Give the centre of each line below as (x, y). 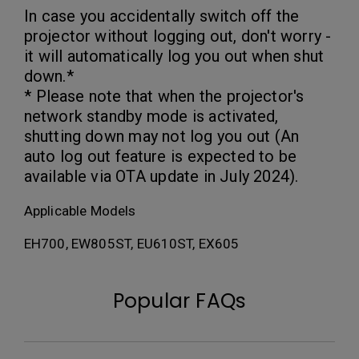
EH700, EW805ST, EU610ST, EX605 (132, 244)
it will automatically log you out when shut (174, 56)
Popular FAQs (179, 301)
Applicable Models (80, 211)
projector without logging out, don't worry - (178, 36)
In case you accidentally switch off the (161, 16)
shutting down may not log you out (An (162, 136)
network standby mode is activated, (151, 116)
